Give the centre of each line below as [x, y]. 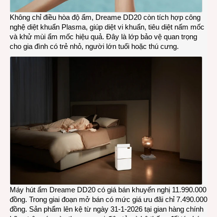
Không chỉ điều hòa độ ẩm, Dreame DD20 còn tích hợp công [105, 17]
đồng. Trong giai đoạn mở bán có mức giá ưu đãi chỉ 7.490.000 [108, 200]
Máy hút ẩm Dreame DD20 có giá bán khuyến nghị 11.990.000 [108, 190]
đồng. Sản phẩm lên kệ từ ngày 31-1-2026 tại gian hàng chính [107, 209]
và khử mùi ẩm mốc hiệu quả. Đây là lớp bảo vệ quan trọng [103, 37]
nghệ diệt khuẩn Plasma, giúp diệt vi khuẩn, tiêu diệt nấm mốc [107, 27]
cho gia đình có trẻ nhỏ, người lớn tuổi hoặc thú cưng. [94, 46]
